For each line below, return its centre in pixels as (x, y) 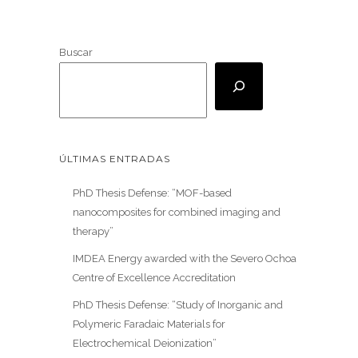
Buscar (76, 52)
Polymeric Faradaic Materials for (149, 324)
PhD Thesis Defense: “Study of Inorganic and (177, 304)
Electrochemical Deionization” (144, 343)
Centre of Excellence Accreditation (154, 277)
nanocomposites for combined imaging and (176, 212)
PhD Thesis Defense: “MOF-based (152, 193)
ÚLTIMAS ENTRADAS (115, 158)
